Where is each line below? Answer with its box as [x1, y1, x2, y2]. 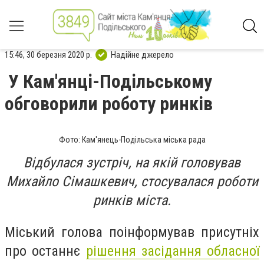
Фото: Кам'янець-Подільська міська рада [58, 135, 206, 144]
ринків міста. [93, 192, 171, 209]
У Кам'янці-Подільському [8, 70, 212, 93]
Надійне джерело [111, 49, 174, 60]
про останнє [5, 242, 86, 259]
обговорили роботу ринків [5, 93, 213, 115]
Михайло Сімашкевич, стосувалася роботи [6, 173, 258, 190]
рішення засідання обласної [85, 242, 259, 259]
